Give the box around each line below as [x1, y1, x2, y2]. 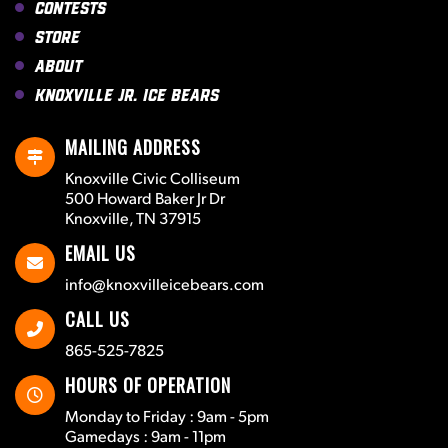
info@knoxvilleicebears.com [65, 273, 264, 295]
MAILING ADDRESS [65, 134, 201, 161]
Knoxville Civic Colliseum [65, 167, 240, 189]
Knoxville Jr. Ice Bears [35, 85, 219, 104]
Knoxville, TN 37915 [65, 207, 201, 229]
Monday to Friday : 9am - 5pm [65, 405, 269, 427]
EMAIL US [65, 240, 136, 267]
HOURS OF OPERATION [65, 372, 231, 399]
